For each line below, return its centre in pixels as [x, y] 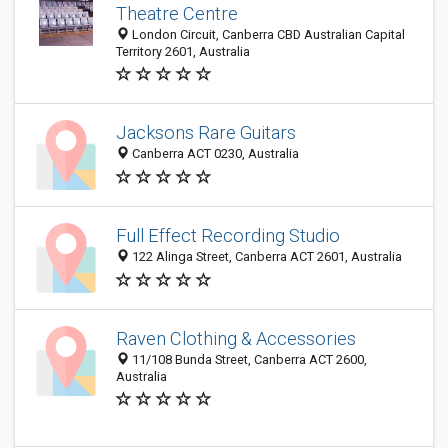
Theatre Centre [177, 13]
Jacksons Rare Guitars [206, 133]
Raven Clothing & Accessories [236, 338]
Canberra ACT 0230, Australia [214, 154]
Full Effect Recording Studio [228, 236]
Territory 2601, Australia [183, 51]
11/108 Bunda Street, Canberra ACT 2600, [248, 359]
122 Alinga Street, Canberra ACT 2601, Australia [265, 257]
